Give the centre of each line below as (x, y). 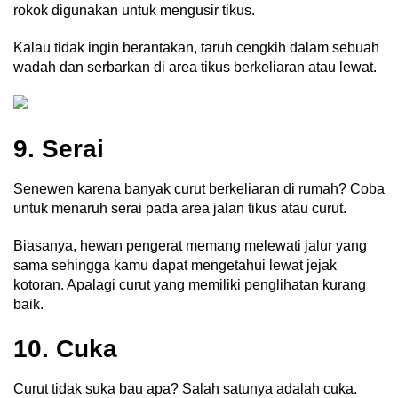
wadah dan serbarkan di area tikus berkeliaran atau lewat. (195, 68)
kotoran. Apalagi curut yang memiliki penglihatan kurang (190, 285)
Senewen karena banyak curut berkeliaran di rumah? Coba (199, 189)
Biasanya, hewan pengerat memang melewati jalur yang (190, 246)
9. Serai (59, 149)
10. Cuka (65, 349)
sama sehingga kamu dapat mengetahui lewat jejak (175, 266)
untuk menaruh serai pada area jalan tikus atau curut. (182, 209)
